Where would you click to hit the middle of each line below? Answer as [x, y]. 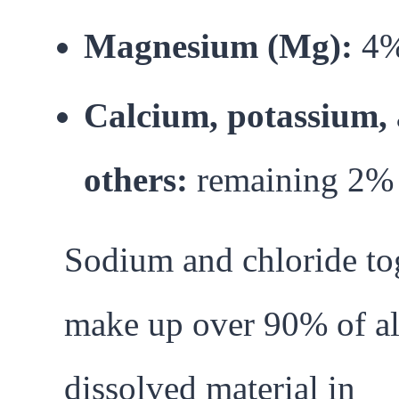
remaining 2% [295, 180]
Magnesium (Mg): [223, 46]
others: [140, 180]
